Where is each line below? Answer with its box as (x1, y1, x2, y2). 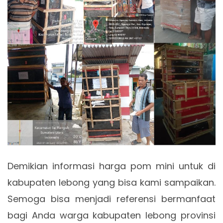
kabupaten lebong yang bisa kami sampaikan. (7, 176, 216, 189)
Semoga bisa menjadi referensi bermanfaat (7, 192, 216, 205)
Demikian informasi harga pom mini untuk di (7, 159, 216, 172)
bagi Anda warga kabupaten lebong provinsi (7, 209, 216, 222)
